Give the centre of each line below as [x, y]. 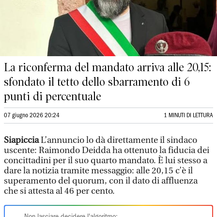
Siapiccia [22, 140]
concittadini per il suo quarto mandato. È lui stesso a [106, 161]
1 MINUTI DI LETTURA [188, 116]
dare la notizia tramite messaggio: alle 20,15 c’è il [98, 171]
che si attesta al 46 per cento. [60, 191]
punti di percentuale [53, 96]
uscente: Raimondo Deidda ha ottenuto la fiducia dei [107, 150]
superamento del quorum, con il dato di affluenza [101, 181]
